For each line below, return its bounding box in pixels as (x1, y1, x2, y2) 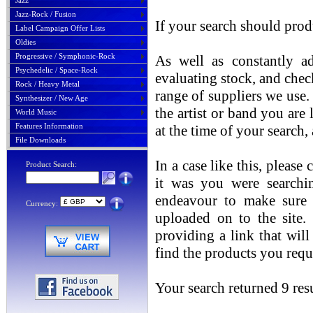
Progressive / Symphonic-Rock (15, 52, 115, 60)
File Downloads (15, 136, 66, 144)
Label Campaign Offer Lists (15, 24, 105, 32)
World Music (15, 108, 57, 116)
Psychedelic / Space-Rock (15, 66, 98, 74)
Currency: (26, 199, 58, 208)
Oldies (15, 38, 36, 46)
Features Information (15, 122, 83, 130)
